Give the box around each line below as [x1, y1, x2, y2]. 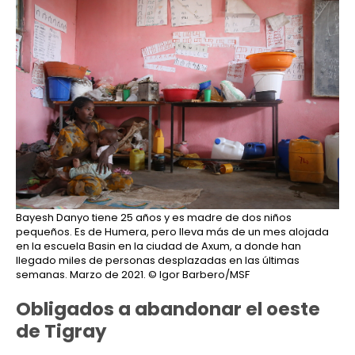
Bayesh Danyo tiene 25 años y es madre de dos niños [16, 210, 292, 226]
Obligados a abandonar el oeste [16, 296, 320, 323]
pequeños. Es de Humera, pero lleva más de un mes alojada [16, 224, 329, 240]
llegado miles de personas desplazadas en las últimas [16, 253, 300, 269]
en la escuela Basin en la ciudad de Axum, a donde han [16, 239, 301, 254]
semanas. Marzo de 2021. [16, 267, 146, 283]
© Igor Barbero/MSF [146, 267, 250, 283]
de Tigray [16, 319, 107, 345]
